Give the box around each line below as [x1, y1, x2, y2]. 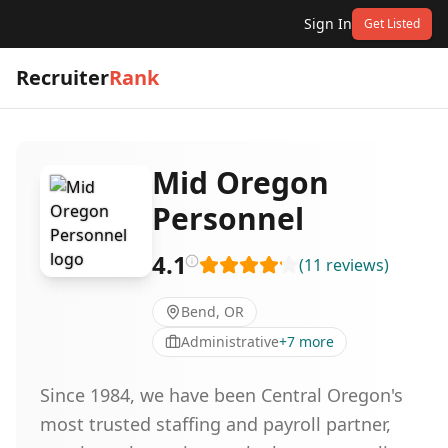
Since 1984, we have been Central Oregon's [40, 383, 403, 407]
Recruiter [16, 64, 109, 91]
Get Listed [364, 15, 420, 32]
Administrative [181, 332, 279, 351]
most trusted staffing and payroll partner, [40, 412, 391, 436]
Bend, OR [181, 302, 244, 321]
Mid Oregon [152, 162, 329, 203]
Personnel [152, 198, 304, 239]
